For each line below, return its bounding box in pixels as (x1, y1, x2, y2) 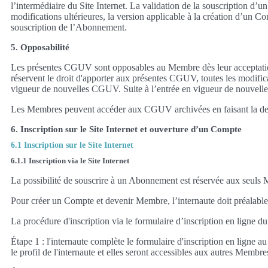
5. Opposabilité (11, 42, 69, 52)
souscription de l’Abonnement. (11, 22, 127, 32)
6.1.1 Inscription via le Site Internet (11, 156, 129, 165)
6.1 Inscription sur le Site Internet (11, 140, 133, 150)
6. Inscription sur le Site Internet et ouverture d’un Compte (11, 124, 242, 134)
